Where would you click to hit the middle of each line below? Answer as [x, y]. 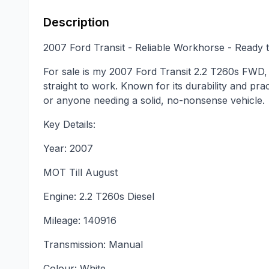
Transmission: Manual [93, 244]
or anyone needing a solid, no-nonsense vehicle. [154, 100]
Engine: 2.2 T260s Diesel [99, 196]
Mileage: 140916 [80, 220]
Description [76, 22]
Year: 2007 [68, 148]
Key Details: [69, 124]
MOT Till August [80, 172]
